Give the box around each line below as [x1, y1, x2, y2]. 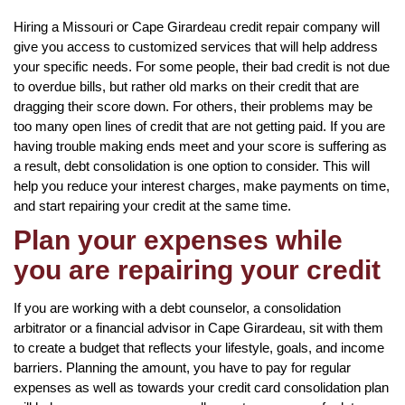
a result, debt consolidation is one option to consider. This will [14, 157, 370, 174]
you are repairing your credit [14, 254, 381, 285]
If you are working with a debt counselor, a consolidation [14, 299, 341, 316]
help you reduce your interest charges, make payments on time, [14, 177, 390, 193]
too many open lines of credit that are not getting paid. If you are [14, 118, 385, 134]
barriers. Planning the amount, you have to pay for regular [14, 359, 351, 375]
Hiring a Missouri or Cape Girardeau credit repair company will [14, 18, 380, 34]
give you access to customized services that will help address [14, 38, 378, 54]
